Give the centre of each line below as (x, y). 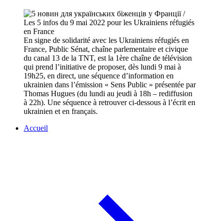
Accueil (36, 128)
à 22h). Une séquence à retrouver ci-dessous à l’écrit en (110, 103)
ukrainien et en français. (61, 111)
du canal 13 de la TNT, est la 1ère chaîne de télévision (108, 58)
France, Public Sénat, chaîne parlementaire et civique (106, 49)
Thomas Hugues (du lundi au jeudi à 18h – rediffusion (108, 94)
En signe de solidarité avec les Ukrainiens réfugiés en (106, 40)
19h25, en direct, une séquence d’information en (99, 76)
